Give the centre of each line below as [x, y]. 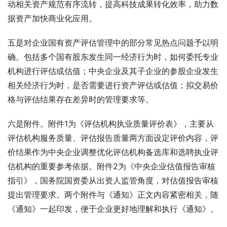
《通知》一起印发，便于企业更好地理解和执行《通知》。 [113, 209]
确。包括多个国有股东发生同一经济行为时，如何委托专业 [113, 57]
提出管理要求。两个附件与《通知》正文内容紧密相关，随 [113, 195]
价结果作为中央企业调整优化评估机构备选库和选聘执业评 [113, 152]
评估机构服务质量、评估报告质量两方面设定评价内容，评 [113, 138]
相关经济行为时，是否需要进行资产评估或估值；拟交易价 [113, 85]
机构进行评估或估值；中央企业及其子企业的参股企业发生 [113, 71]
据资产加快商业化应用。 [52, 18]
